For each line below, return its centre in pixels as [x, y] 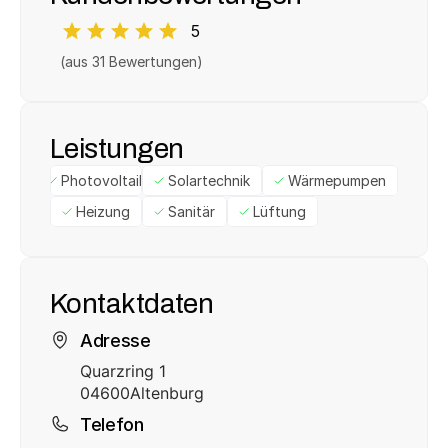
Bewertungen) [154, 61]
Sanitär [191, 211]
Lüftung [279, 211]
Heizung [103, 211]
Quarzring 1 [123, 371]
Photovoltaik [103, 180]
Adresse [115, 340]
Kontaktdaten [132, 303]
